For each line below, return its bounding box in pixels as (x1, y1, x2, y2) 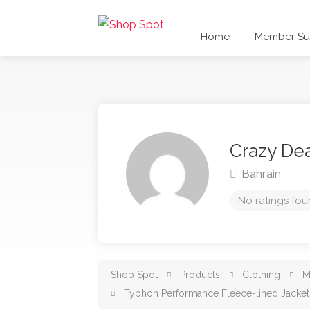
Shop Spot (111, 269, 158, 280)
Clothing (242, 269, 280, 280)
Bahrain (241, 166, 281, 181)
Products (180, 269, 220, 280)
